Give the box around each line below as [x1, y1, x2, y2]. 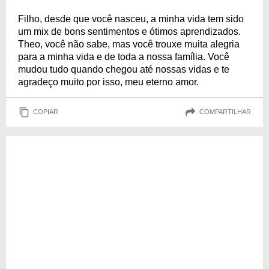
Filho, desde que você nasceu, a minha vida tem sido [18, 13, 244, 24]
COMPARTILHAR [199, 108, 251, 116]
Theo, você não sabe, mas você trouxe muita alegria [18, 38, 240, 49]
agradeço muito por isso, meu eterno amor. [18, 76, 199, 87]
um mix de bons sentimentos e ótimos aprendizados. [18, 26, 241, 37]
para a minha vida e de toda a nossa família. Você [18, 51, 229, 62]
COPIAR [33, 108, 58, 116]
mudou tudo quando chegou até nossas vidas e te [18, 64, 229, 74]
